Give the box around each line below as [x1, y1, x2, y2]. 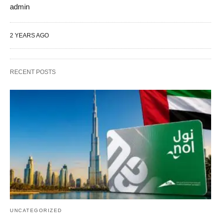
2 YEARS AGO [10, 32, 49, 39]
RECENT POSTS [10, 69, 56, 75]
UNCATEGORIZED [10, 207, 62, 213]
